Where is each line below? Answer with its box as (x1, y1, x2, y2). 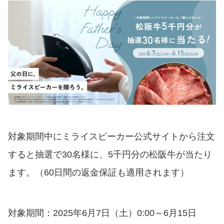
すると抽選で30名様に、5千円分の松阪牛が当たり (8, 149, 212, 160)
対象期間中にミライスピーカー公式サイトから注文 (8, 131, 215, 142)
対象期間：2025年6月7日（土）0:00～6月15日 (8, 208, 196, 218)
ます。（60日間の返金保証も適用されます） (8, 167, 189, 178)
